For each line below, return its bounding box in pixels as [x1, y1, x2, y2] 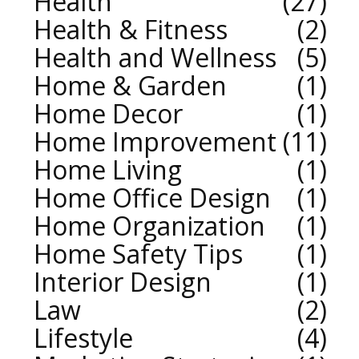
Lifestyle [34, 321, 133, 356]
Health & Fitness [34, 12, 228, 47]
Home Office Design [34, 180, 271, 216]
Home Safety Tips [34, 236, 243, 272]
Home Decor [34, 96, 183, 131]
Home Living [34, 152, 182, 188]
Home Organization [34, 208, 265, 244]
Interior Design [34, 264, 212, 300]
